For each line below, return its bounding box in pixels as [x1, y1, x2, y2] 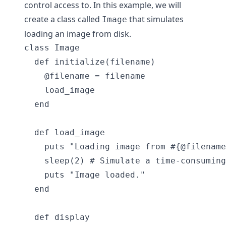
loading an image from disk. [24, 28, 131, 39]
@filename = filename [24, 71, 145, 81]
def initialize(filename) [24, 57, 155, 67]
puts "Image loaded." [24, 170, 145, 180]
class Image [24, 43, 80, 52]
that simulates [127, 14, 184, 25]
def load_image [24, 128, 105, 137]
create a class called [24, 14, 102, 25]
